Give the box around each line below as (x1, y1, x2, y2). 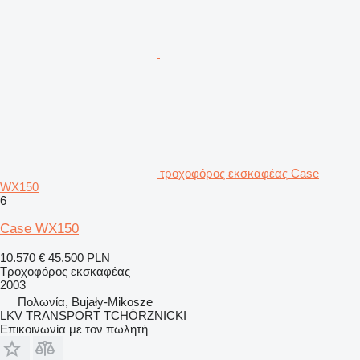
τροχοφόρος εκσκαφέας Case (160, 166, 319, 180)
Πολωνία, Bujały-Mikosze (18, 294, 153, 309)
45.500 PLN (48, 250, 110, 264)
